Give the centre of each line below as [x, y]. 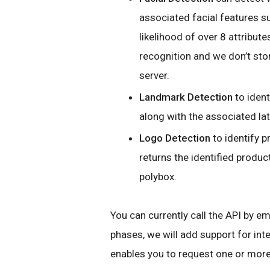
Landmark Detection [186, 97]
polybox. [158, 177]
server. [154, 75]
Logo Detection [175, 138]
